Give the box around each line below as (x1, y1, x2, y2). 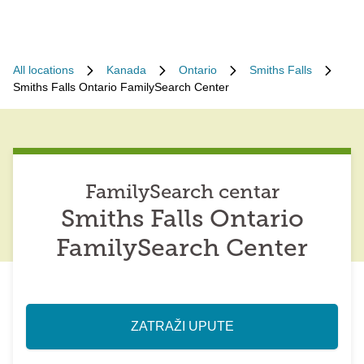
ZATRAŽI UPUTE (130, 319, 234, 333)
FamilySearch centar (84, 184, 279, 203)
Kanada (106, 63, 146, 76)
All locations (13, 63, 74, 76)
